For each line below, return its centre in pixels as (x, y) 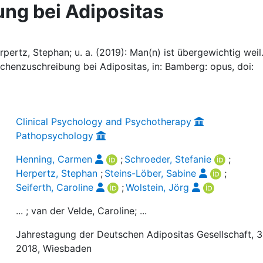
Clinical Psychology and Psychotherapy (104, 122)
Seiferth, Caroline (55, 187)
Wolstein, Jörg (158, 187)
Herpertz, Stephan (57, 173)
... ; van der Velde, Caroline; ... (82, 211)
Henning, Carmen (54, 159)
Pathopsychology (55, 136)
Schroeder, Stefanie (168, 159)
